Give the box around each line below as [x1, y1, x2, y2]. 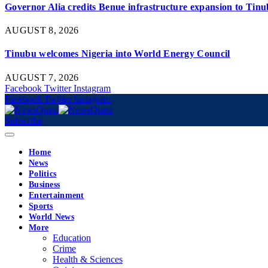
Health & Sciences [53, 254, 123, 264]
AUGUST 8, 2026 [5, 25, 79, 36]
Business [29, 179, 60, 189]
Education [53, 232, 91, 243]
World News [29, 212, 74, 221]
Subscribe [5, 115, 42, 126]
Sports [29, 201, 53, 211]
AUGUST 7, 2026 [5, 72, 79, 83]
